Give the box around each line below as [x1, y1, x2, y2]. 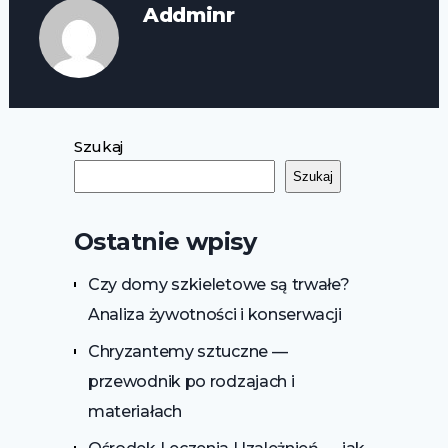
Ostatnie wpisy [73, 227, 257, 257]
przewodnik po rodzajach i [87, 372, 295, 392]
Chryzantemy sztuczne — [87, 342, 288, 362]
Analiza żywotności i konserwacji [87, 305, 342, 325]
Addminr [143, 3, 235, 28]
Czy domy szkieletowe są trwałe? [87, 275, 350, 295]
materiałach [87, 402, 182, 422]
